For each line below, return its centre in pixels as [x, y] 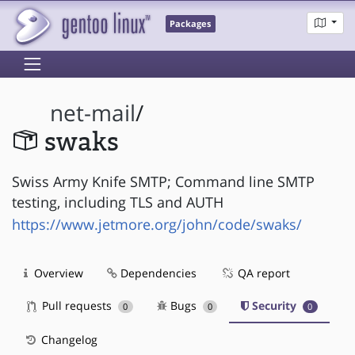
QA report [262, 273]
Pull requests [77, 305]
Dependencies [157, 273]
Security [275, 305]
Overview [57, 273]
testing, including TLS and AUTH [118, 202]
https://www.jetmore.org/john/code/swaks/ [157, 224]
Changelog [68, 339]
